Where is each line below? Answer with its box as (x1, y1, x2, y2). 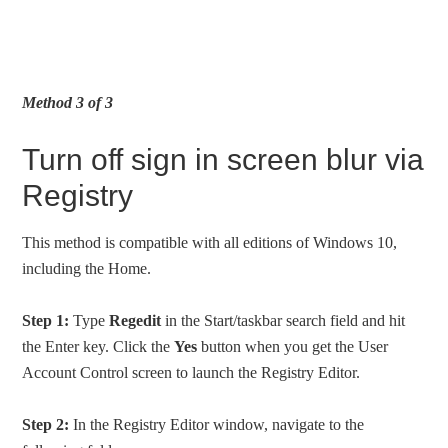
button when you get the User (197, 338, 389, 356)
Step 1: (22, 312, 70, 330)
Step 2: (22, 416, 70, 434)
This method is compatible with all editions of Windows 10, (22, 234, 398, 252)
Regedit (109, 312, 162, 330)
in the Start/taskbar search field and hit (161, 312, 406, 330)
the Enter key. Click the (22, 338, 175, 356)
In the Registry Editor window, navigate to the (69, 416, 365, 434)
